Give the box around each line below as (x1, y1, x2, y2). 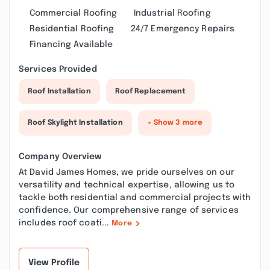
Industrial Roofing (133, 9, 211, 17)
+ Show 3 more (146, 119, 202, 127)
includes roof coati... (19, 219, 112, 227)
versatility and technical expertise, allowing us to (19, 181, 235, 189)
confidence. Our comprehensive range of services (19, 206, 239, 215)
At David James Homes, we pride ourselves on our (19, 168, 234, 177)
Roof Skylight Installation (28, 119, 123, 127)
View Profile (28, 259, 80, 267)
